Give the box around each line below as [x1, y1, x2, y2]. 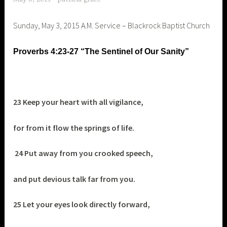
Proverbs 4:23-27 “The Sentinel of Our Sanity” [13, 47, 190, 56]
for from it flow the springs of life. [13, 122, 135, 133]
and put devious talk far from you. [13, 173, 136, 184]
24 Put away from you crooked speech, [15, 148, 154, 159]
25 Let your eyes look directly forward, [13, 199, 150, 210]
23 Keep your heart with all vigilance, [13, 97, 144, 107]
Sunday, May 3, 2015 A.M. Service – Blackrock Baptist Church [13, 20, 210, 30]
